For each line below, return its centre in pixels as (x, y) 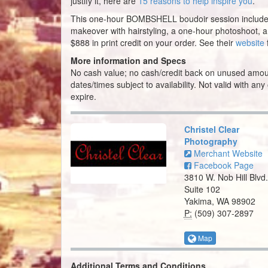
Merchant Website (227, 153)
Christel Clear (211, 129)
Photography (211, 141)
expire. (83, 96)
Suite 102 (202, 189)
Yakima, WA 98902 (220, 201)
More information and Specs (128, 60)
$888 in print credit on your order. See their (153, 42)
